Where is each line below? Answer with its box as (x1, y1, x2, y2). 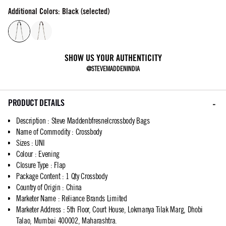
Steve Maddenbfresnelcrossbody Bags (51, 116, 150, 126)
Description (16, 116, 46, 126)
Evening (38, 149, 60, 159)
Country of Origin (16, 183, 61, 192)
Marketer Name (16, 194, 56, 203)
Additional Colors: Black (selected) (8, 7, 109, 17)
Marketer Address (16, 205, 61, 214)
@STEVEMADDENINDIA (86, 65, 140, 73)
